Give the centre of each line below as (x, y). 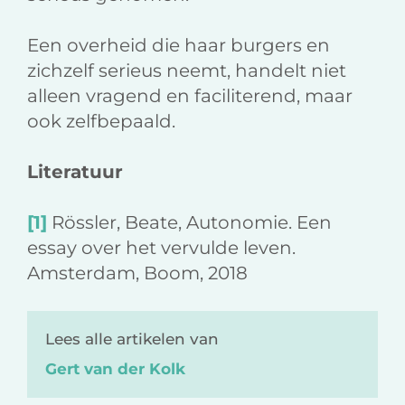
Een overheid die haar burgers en (179, 46)
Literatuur (75, 172)
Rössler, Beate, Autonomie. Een (189, 223)
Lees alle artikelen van (132, 339)
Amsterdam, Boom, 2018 (137, 273)
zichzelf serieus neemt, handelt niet (187, 71)
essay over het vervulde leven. (161, 248)
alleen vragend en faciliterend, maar (190, 96)
